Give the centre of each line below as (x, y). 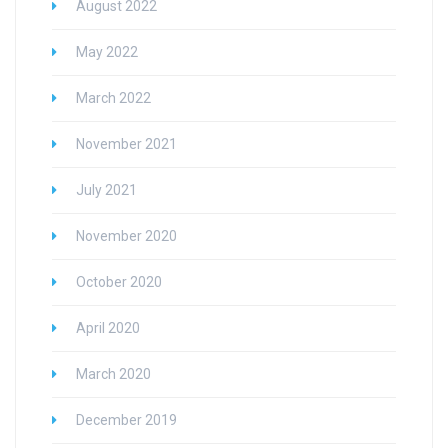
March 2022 (113, 98)
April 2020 (108, 328)
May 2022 (107, 52)
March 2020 (113, 374)
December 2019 (126, 420)
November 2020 (126, 236)
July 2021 (106, 190)
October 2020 (119, 282)
